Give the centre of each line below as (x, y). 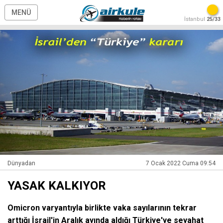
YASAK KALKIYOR (57, 186)
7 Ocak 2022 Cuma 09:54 (181, 164)
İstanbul (195, 19)
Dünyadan (21, 164)
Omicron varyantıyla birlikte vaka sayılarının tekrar (102, 208)
